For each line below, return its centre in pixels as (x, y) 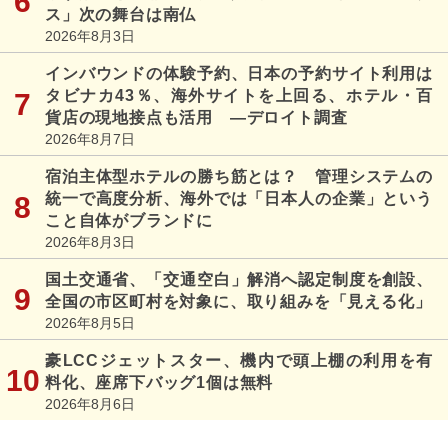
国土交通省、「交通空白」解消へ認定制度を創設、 (239, 279)
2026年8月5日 (90, 322)
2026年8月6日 (90, 403)
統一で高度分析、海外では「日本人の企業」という (239, 198)
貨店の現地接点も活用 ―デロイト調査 (196, 117)
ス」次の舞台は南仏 (121, 14)
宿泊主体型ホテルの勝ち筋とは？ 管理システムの (239, 176)
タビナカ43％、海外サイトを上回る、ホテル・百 (239, 95)
